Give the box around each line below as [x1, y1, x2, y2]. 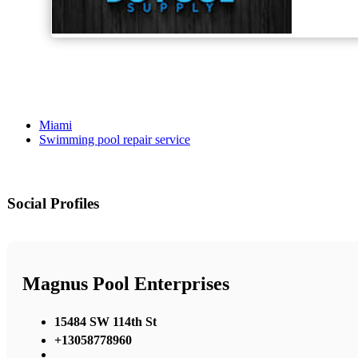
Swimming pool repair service [39, 133, 190, 147]
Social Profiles [7, 195, 99, 213]
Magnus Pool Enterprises [22, 273, 229, 295]
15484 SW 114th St [54, 314, 157, 328]
